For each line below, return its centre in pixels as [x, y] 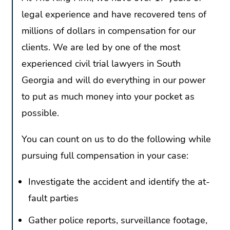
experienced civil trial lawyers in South [101, 63]
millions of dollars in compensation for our [109, 31]
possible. [40, 113]
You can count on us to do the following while [116, 139]
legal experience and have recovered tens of [114, 14]
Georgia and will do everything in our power [113, 80]
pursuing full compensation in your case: [105, 156]
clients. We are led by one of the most [101, 47]
